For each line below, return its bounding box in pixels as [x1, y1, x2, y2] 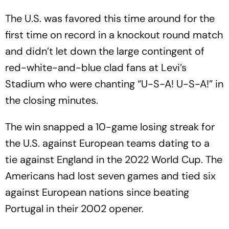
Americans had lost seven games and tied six [5, 169, 216, 182]
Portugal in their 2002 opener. [5, 202, 144, 215]
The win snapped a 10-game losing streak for [5, 120, 215, 133]
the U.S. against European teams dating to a [5, 136, 210, 150]
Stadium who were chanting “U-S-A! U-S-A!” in [5, 77, 223, 90]
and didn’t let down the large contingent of [5, 44, 204, 58]
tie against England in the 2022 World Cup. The [5, 153, 222, 166]
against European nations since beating [5, 186, 189, 199]
